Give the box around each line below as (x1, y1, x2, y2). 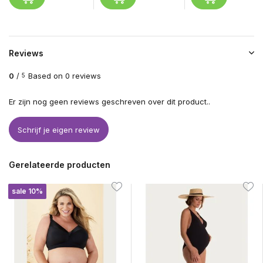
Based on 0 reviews (28, 71, 101, 81)
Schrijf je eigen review (18, 124, 100, 134)
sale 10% (12, 187, 43, 196)
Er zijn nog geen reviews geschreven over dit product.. (9, 97, 210, 107)
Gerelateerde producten (9, 160, 110, 170)
